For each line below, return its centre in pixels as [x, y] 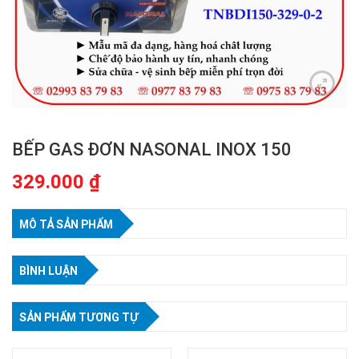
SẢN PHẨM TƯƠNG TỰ [79, 317]
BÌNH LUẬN [48, 271]
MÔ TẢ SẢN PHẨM [66, 224]
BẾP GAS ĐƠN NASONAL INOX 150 [152, 149]
